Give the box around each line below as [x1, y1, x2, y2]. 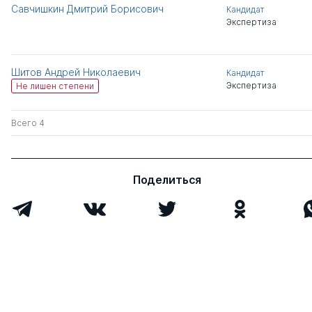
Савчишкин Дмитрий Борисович [11, 3, 164, 15]
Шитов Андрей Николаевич [11, 66, 141, 79]
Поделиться [132, 173, 202, 187]
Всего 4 [11, 118, 45, 129]
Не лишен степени [16, 81, 94, 92]
